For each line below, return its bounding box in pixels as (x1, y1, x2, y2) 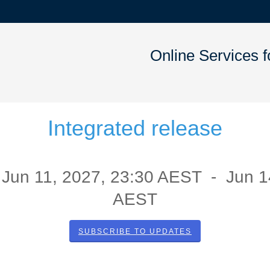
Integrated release (48, 116, 222, 140)
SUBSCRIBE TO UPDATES (78, 227, 192, 236)
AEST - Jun (154, 168, 259, 186)
